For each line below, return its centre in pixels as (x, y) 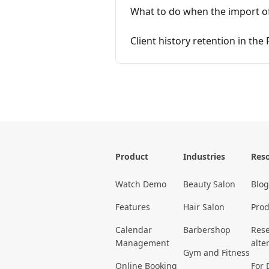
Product (132, 157)
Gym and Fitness (216, 253)
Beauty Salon (209, 184)
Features (133, 207)
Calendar (134, 230)
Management (142, 243)
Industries (204, 157)
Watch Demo (141, 184)
